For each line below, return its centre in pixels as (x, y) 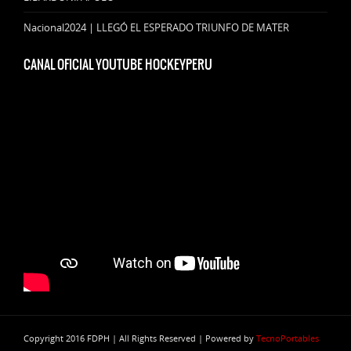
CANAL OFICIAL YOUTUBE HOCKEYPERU (118, 65)
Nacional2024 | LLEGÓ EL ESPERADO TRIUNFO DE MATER (156, 28)
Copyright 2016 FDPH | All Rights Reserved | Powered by (140, 338)
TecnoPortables (288, 338)
